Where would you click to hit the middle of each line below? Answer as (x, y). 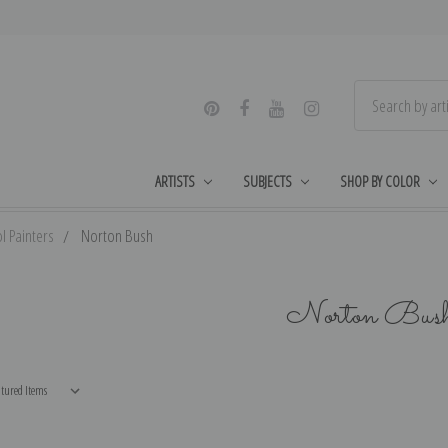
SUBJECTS (268, 180)
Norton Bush (117, 235)
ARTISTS (175, 180)
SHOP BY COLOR (379, 180)
